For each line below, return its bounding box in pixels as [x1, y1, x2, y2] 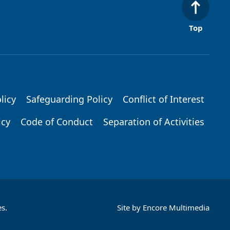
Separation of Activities [103, 116, 204, 128]
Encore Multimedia [143, 202, 209, 213]
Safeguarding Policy [26, 93, 112, 106]
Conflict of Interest [123, 93, 204, 106]
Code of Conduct [21, 116, 93, 128]
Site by [117, 202, 143, 213]
